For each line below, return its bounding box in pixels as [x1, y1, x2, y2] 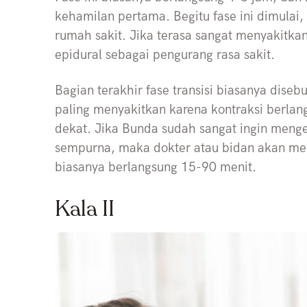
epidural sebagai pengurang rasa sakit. [55, 47, 275, 64]
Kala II [55, 194, 114, 225]
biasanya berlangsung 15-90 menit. [55, 160, 256, 176]
